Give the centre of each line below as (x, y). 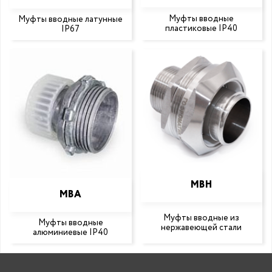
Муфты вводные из (202, 218)
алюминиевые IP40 (71, 232)
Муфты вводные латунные (71, 19)
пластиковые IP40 (202, 29)
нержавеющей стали (202, 227)
